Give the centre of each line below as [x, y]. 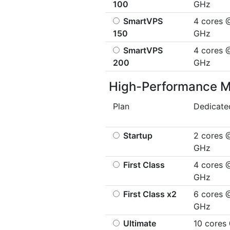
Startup [138, 136]
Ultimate [140, 223]
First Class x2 [150, 194]
